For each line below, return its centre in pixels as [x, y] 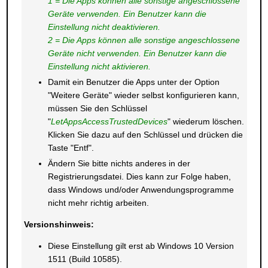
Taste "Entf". [71, 148]
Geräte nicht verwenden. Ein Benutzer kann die [137, 53]
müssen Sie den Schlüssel [97, 108]
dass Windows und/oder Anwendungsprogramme [141, 190]
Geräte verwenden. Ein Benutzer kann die [127, 14]
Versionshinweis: [59, 224]
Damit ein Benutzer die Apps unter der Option [133, 82]
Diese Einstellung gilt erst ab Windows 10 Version [141, 246]
